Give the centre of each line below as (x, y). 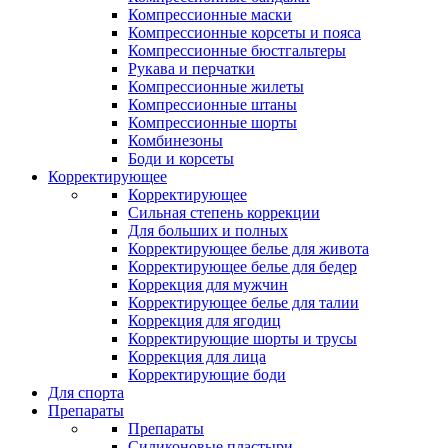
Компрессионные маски (210, 14)
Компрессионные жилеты (216, 86)
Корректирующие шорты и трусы (242, 338)
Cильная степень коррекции (224, 212)
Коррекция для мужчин (208, 284)
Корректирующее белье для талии (243, 302)
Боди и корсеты (181, 158)
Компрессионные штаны (212, 104)
